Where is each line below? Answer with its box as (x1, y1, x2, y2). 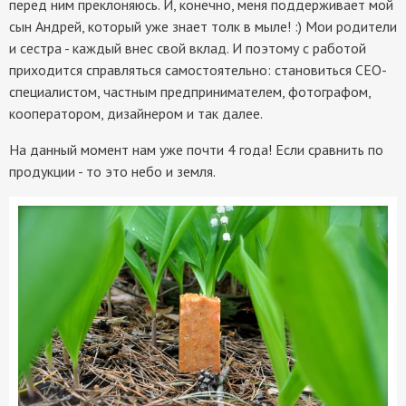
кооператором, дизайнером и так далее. (9, 104, 263, 123)
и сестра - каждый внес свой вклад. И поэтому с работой (9, 39, 366, 58)
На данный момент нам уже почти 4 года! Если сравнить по (9, 140, 383, 159)
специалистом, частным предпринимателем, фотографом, (9, 82, 371, 101)
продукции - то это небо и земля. (9, 162, 216, 181)
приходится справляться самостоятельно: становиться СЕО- (9, 61, 387, 80)
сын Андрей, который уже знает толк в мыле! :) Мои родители (9, 17, 397, 36)
